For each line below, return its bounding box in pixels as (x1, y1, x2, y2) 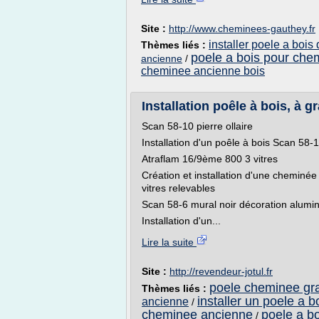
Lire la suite (142, 236, 197, 248)
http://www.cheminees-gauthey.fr (169, 23, 315, 34)
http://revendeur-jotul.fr (169, 266, 273, 277)
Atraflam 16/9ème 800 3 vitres (142, 153, 278, 164)
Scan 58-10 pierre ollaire (142, 120, 253, 132)
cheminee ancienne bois (141, 65, 265, 77)
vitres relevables (142, 182, 215, 194)
